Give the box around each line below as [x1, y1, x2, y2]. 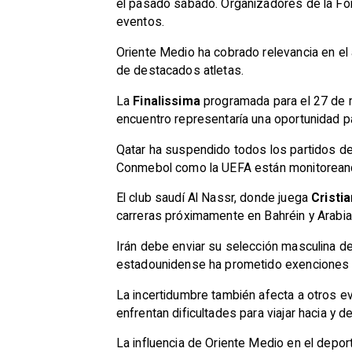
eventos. [115, 14, 164, 30]
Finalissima [133, 93, 200, 108]
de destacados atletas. [115, 63, 244, 79]
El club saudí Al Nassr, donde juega [115, 190, 312, 206]
